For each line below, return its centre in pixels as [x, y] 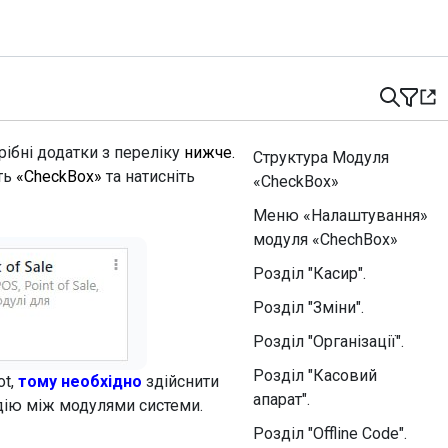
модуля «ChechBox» [327, 239]
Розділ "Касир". [309, 273]
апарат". [281, 399]
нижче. [209, 152]
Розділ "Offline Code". [332, 433]
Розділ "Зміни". [312, 307]
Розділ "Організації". [328, 341]
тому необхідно [82, 381]
